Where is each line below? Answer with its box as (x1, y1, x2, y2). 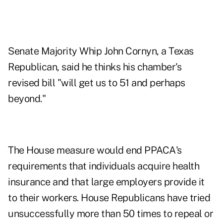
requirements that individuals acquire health (8, 160, 199, 172)
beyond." (8, 93, 46, 105)
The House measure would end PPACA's (8, 144, 182, 157)
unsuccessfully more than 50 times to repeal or (8, 208, 213, 220)
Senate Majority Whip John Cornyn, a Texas (8, 45, 194, 57)
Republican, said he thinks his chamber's (8, 61, 181, 73)
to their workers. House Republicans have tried (8, 192, 210, 204)
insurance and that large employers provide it (8, 176, 205, 188)
